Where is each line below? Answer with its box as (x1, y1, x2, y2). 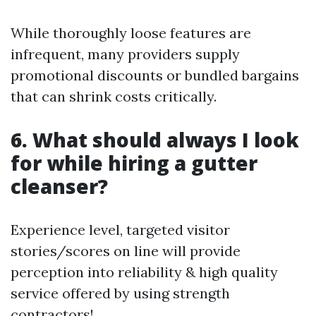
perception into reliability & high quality (11, 263, 278, 281)
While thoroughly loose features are (11, 24, 251, 42)
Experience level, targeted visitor (11, 221, 230, 238)
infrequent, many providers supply (11, 45, 240, 63)
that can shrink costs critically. (11, 87, 217, 105)
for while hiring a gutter (11, 150, 257, 176)
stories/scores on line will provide (11, 242, 241, 260)
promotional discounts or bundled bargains (11, 66, 299, 84)
